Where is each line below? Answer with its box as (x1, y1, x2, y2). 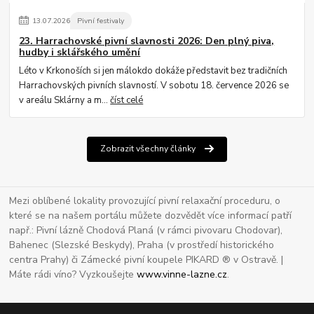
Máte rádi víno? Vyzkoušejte (9, 267, 137, 281)
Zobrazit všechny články (100, 143, 196, 155)
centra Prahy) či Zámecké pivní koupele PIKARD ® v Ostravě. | (9, 252, 284, 266)
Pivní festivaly (77, 15, 125, 27)
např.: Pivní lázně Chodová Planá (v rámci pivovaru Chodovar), (9, 223, 283, 237)
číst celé (110, 94, 144, 107)
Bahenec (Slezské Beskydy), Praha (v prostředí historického (9, 238, 275, 252)
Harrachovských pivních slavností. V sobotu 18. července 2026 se (19, 79, 289, 93)
